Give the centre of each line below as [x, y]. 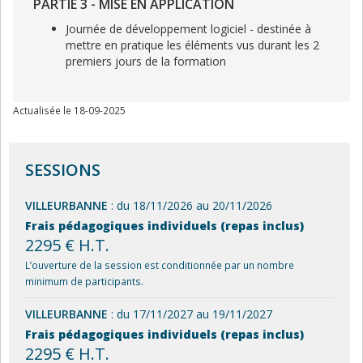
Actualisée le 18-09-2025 [69, 110]
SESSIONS [63, 169]
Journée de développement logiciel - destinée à [188, 28]
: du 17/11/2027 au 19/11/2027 [190, 314]
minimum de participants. [84, 281]
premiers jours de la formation [146, 61]
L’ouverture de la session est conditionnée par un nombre [160, 265]
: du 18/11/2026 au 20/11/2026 [190, 205]
